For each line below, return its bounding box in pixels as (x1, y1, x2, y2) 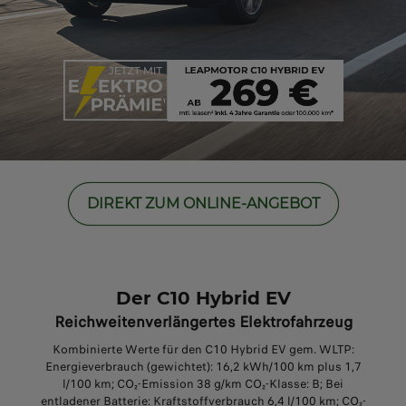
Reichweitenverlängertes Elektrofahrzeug (53, 310, 353, 333)
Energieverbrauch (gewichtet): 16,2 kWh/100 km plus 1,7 (44, 357, 362, 375)
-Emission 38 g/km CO (138, 374, 262, 392)
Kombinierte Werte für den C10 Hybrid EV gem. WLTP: (52, 340, 354, 358)
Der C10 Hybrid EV (115, 286, 291, 309)
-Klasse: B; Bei (266, 374, 343, 392)
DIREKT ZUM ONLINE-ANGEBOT (86, 195, 320, 213)
